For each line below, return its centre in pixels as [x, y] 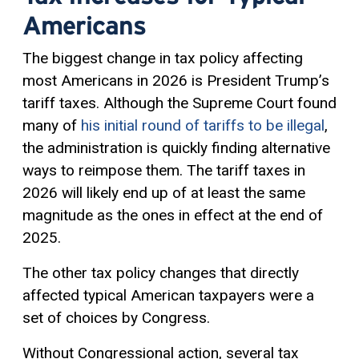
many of [52, 126]
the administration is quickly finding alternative [176, 148]
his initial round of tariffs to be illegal [203, 126]
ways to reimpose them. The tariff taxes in [164, 171]
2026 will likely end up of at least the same [164, 193]
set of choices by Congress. [116, 318]
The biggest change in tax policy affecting [163, 58]
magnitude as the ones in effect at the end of [173, 216]
